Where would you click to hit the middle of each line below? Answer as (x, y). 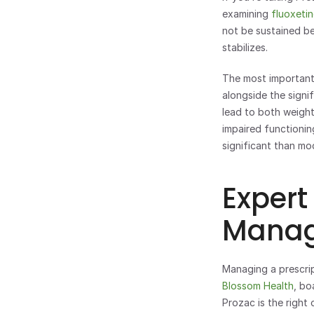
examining (247, 14)
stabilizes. (245, 47)
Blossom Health (258, 286)
